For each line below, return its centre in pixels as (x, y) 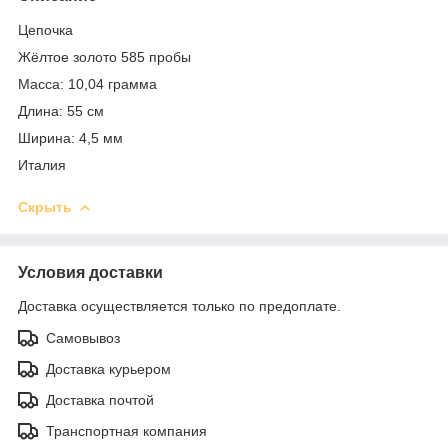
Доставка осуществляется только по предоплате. (179, 305)
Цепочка (45, 29)
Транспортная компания (126, 430)
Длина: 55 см (61, 110)
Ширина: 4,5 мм (70, 137)
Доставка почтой (100, 399)
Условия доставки (90, 272)
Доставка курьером (108, 368)
